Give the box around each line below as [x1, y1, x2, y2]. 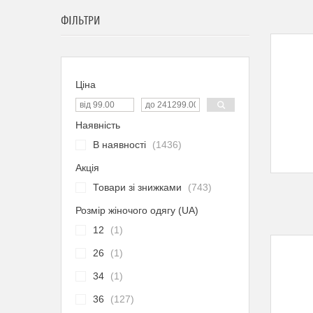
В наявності [93, 139, 146, 150]
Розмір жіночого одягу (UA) [75, 205, 198, 216]
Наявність [75, 119, 120, 131]
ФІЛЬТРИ [61, 14, 100, 28]
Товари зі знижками [93, 182, 182, 193]
